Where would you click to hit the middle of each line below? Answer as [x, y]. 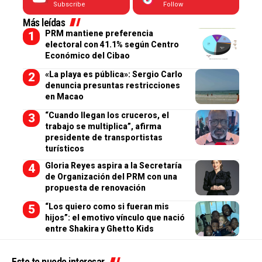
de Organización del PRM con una [111, 177]
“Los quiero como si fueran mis [107, 206]
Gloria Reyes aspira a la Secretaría [113, 166]
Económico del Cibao [87, 56]
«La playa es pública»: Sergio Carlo [113, 74]
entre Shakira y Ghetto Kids [99, 229]
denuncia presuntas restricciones [112, 85]
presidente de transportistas [104, 137]
